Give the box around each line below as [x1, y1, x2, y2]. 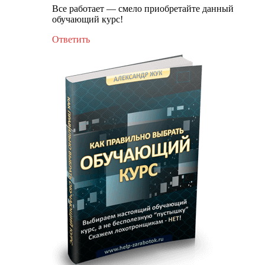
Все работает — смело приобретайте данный [52, 3, 234, 14]
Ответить [52, 34, 90, 44]
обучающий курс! [52, 14, 123, 24]
